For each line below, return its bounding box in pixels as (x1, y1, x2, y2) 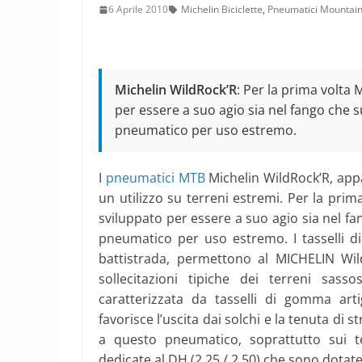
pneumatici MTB (105, 169, 205, 187)
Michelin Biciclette (181, 2, 263, 16)
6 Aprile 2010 (108, 2, 168, 16)
